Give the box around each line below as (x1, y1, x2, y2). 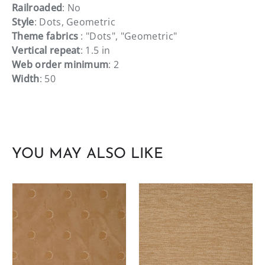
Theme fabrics (12, 29, 81, 43)
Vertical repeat (12, 43, 80, 57)
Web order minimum (12, 57, 109, 71)
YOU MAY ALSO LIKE (12, 147, 163, 161)
